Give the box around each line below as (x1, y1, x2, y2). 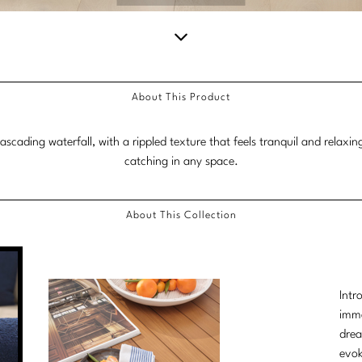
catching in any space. (124, 156, 238, 169)
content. (171, 137, 214, 150)
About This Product (132, 92, 230, 103)
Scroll (171, 60, 199, 73)
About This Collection (125, 210, 237, 221)
